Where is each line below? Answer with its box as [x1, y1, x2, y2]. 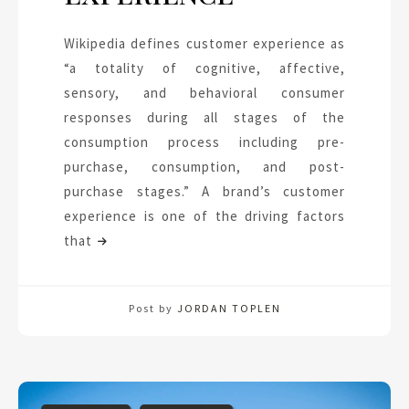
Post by [128, 300, 177, 315]
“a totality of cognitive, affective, [64, 58, 345, 77]
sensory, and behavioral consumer [64, 83, 345, 101]
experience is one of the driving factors [64, 206, 345, 225]
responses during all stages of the [64, 108, 345, 126]
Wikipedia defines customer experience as [64, 34, 345, 52]
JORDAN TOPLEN [176, 300, 281, 315]
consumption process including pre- [64, 132, 345, 151]
